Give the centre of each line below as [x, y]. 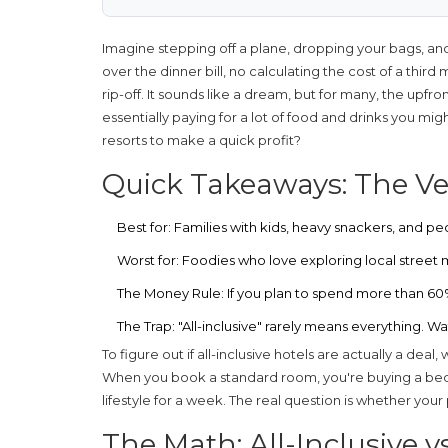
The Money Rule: [170, 292]
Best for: [144, 226]
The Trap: [146, 325]
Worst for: [148, 259]
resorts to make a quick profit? [201, 139]
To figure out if [149, 353]
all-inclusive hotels [255, 353]
